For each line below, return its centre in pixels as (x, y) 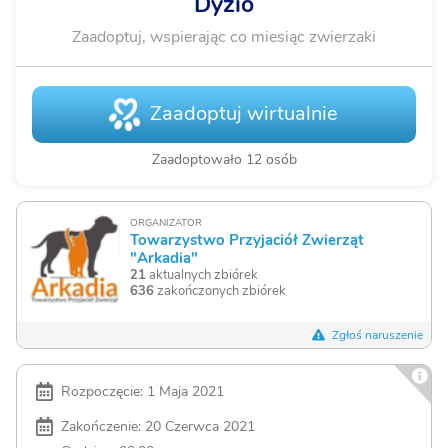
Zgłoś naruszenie (375, 335)
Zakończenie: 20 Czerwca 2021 (158, 426)
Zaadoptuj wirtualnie (241, 114)
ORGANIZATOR (165, 223)
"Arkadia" (163, 258)
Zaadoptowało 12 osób (224, 160)
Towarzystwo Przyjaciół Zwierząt (246, 240)
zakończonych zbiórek (219, 291)
